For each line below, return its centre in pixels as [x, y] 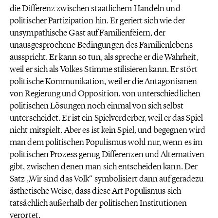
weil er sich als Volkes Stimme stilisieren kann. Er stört [104, 69]
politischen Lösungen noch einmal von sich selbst [97, 106]
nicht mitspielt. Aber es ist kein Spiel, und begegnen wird [108, 130]
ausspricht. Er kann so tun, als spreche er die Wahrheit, [104, 57]
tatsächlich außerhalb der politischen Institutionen [99, 203]
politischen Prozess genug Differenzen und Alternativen [107, 154]
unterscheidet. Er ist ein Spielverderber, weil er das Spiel [106, 118]
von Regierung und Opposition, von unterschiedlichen [105, 93]
